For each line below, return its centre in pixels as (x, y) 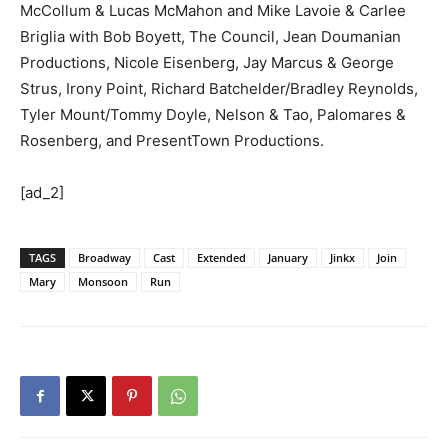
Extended (221, 257)
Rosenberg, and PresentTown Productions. (172, 140)
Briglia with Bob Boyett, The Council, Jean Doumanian (210, 36)
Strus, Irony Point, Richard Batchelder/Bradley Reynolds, (219, 88)
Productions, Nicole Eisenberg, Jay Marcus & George (207, 62)
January (288, 257)
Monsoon (103, 281)
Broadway (104, 257)
